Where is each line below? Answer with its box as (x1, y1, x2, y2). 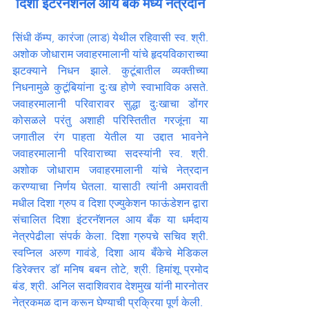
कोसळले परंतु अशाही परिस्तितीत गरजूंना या (12, 114, 208, 127)
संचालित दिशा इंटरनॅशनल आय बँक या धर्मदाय (12, 213, 208, 226)
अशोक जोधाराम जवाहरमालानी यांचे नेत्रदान (12, 163, 208, 177)
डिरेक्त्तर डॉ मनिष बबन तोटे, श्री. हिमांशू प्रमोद (12, 263, 208, 276)
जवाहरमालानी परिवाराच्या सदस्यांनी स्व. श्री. (12, 147, 208, 160)
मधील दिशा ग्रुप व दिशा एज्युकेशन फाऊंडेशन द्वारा (12, 197, 208, 210)
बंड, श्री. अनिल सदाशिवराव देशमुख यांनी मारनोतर (12, 279, 208, 292)
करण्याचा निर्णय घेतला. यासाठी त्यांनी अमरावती (12, 180, 208, 193)
